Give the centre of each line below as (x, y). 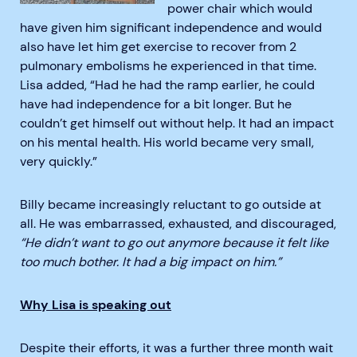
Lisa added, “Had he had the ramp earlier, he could (167, 85)
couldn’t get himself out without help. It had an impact (177, 124)
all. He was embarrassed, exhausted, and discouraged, (178, 224)
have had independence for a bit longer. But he (156, 104)
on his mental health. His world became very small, (167, 143)
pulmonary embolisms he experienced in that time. (168, 66)
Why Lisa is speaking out (96, 305)
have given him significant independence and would (171, 28)
